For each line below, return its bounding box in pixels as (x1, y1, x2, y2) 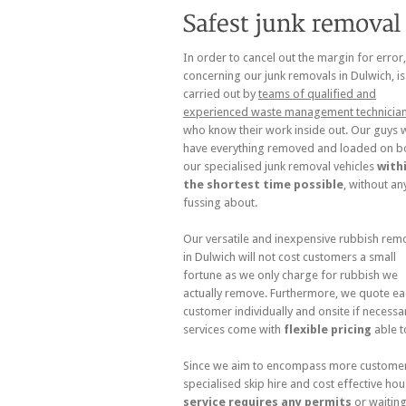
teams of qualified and (258, 86, 376, 101)
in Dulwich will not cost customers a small (183, 249, 396, 264)
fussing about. (183, 195, 257, 209)
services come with (183, 322, 284, 336)
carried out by (183, 86, 258, 101)
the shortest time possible (183, 177, 343, 191)
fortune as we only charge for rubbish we (183, 267, 398, 282)
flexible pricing (284, 322, 372, 336)
